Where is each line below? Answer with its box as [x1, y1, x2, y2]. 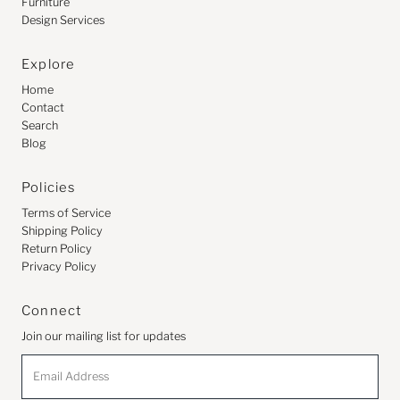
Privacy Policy [21, 259, 97, 273]
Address [21, 372, 65, 387]
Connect [21, 302, 82, 319]
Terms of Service [21, 205, 112, 220]
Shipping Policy [21, 223, 104, 237]
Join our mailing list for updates [21, 329, 187, 343]
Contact [21, 100, 65, 114]
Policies [21, 179, 76, 196]
